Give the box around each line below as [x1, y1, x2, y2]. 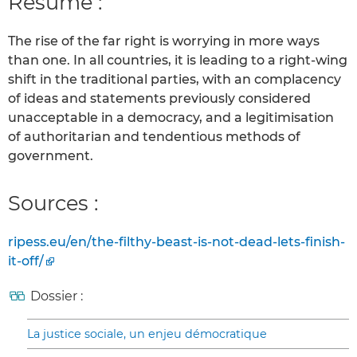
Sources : [8, 190, 98, 216]
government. [8, 148, 93, 164]
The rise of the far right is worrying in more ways [8, 33, 320, 49]
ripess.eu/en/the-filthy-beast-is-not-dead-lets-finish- [8, 234, 345, 250]
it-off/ [8, 253, 44, 269]
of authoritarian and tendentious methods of [8, 129, 300, 145]
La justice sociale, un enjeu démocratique [27, 327, 267, 342]
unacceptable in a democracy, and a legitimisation [8, 110, 334, 126]
